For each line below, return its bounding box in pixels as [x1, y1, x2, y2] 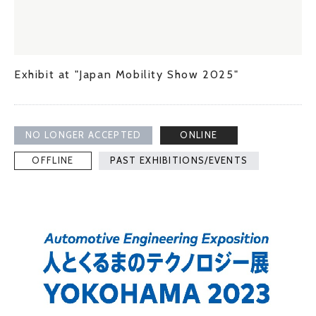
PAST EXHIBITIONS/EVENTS [110, 154, 248, 166]
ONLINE [180, 128, 218, 140]
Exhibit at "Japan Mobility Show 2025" [14, 67, 239, 81]
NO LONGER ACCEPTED [25, 128, 142, 140]
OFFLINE [32, 154, 74, 166]
